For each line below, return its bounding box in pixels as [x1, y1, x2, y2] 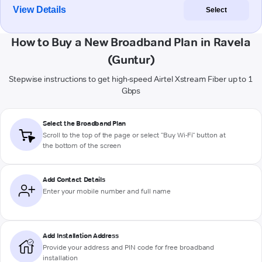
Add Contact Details [43, 175, 105, 184]
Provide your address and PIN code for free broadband [43, 243, 215, 252]
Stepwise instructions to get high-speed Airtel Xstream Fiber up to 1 [8, 74, 254, 85]
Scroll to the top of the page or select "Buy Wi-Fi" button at [43, 130, 226, 140]
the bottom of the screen [43, 141, 122, 150]
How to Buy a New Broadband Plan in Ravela [11, 35, 251, 50]
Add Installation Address [43, 231, 119, 240]
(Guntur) [107, 53, 155, 67]
